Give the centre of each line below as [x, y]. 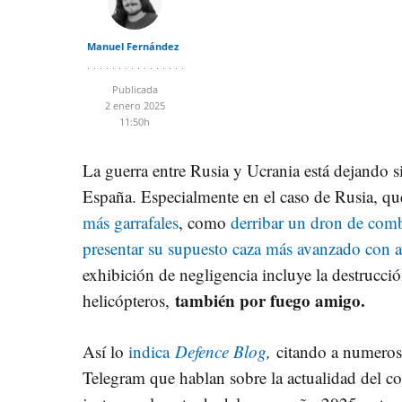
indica [152, 351]
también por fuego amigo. [270, 300]
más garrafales [131, 222]
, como [205, 222]
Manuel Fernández [132, 46]
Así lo [105, 351]
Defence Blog [221, 351]
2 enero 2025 [135, 105]
